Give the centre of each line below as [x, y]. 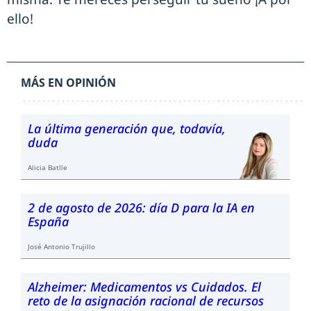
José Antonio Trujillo [61, 246]
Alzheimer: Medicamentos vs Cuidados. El [144, 287]
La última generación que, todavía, [127, 128]
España [48, 221]
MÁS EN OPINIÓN [68, 83]
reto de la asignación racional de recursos [146, 301]
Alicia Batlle [48, 167]
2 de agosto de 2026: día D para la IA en [141, 208]
